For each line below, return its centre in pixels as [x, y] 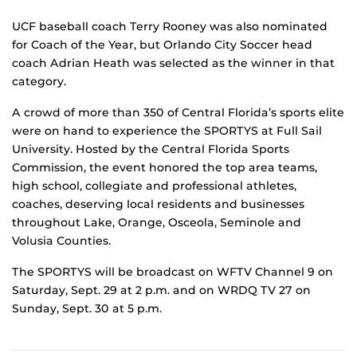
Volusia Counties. [61, 240]
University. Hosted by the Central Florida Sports [151, 149]
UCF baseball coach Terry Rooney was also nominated [170, 26]
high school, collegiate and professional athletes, [154, 185]
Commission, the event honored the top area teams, [165, 167]
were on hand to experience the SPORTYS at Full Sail [167, 130]
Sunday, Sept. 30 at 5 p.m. [87, 308]
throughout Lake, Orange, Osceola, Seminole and [157, 222]
